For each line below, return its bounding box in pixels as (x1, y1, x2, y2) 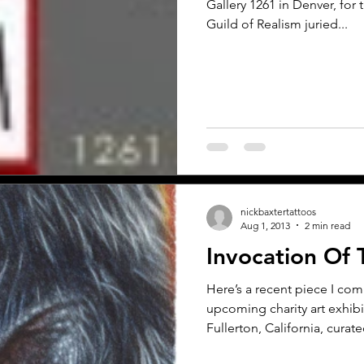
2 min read (305, 219, 350, 232)
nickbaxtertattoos (240, 205, 316, 218)
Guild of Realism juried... (206, 15, 348, 32)
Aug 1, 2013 (240, 219, 290, 232)
